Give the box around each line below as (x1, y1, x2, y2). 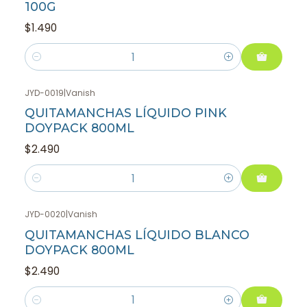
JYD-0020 (25, 208, 66, 221)
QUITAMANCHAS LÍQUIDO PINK (25, 106, 227, 121)
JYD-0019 (25, 87, 64, 99)
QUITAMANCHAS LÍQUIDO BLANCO (25, 227, 249, 242)
